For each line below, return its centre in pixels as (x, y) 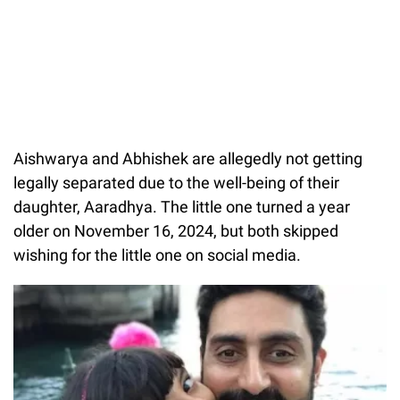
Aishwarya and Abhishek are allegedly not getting (188, 158)
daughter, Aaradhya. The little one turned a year (182, 206)
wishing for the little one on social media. (157, 254)
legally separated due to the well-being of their (176, 182)
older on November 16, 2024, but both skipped (176, 230)
